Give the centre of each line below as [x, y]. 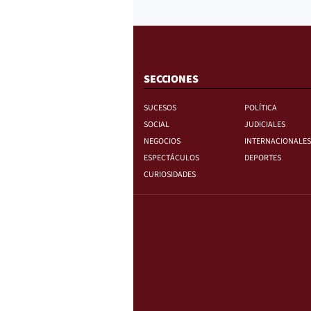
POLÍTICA [260, 108]
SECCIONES [171, 79]
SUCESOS [160, 108]
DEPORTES [262, 158]
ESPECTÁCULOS [171, 158]
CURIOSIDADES [170, 174]
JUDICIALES [264, 124]
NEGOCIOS [162, 141]
